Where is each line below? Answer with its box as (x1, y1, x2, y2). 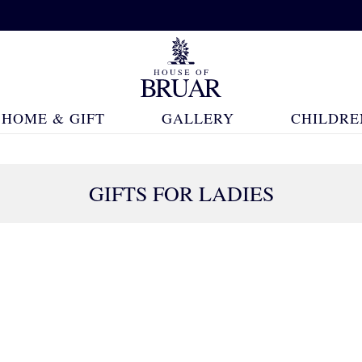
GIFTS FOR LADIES (88, 179, 274, 207)
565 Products (233, 260, 303, 276)
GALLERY (161, 108, 234, 128)
